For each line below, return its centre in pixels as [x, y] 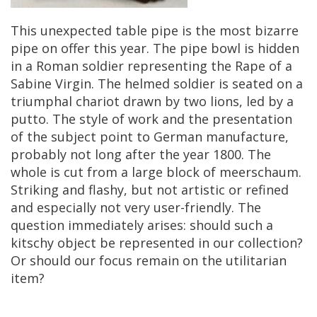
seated [253, 83]
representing [167, 66]
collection [267, 243]
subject [74, 137]
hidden [278, 48]
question [38, 225]
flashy [106, 190]
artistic [203, 190]
